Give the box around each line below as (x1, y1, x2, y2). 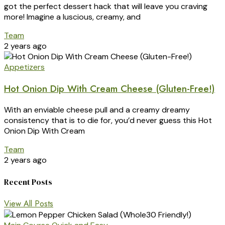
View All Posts (4, 197, 53, 209)
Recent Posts (4, 176, 52, 187)
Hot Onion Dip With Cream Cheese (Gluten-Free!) (4, 81, 215, 95)
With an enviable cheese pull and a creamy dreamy (4, 104, 190, 116)
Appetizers (4, 61, 45, 72)
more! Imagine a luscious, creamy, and (4, 11, 141, 22)
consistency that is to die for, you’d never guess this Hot (4, 115, 212, 126)
